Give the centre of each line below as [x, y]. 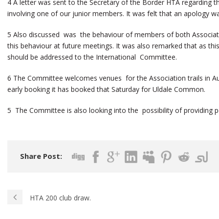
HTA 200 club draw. [60, 198]
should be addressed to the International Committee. [92, 57]
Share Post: [41, 156]
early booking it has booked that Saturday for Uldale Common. [106, 89]
